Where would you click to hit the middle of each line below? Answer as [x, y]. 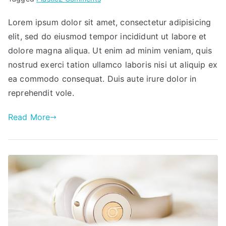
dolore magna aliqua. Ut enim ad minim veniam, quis [110, 51]
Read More [29, 117]
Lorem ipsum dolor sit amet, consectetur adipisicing [110, 22]
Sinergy [113, 11]
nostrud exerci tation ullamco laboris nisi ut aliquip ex [113, 65]
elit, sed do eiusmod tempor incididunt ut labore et [107, 37]
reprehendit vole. [41, 93]
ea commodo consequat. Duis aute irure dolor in [102, 79]
